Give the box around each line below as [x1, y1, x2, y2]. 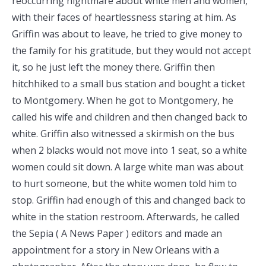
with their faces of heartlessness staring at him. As [12, 11, 236, 24]
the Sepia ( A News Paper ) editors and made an [12, 227, 222, 240]
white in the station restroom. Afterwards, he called [12, 210, 239, 223]
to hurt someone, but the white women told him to [12, 177, 237, 190]
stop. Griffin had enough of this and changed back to [12, 194, 246, 207]
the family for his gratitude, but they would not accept [12, 44, 251, 57]
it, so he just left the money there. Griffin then [12, 61, 215, 74]
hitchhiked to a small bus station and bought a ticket [12, 77, 245, 90]
